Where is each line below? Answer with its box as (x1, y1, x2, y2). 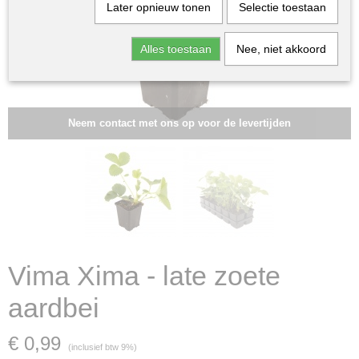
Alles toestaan (139, 42, 212, 55)
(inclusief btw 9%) (68, 342, 137, 352)
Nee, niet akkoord (236, 42, 326, 55)
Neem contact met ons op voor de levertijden (68, 117, 291, 129)
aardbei (8, 292, 99, 323)
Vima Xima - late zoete (8, 260, 280, 291)
